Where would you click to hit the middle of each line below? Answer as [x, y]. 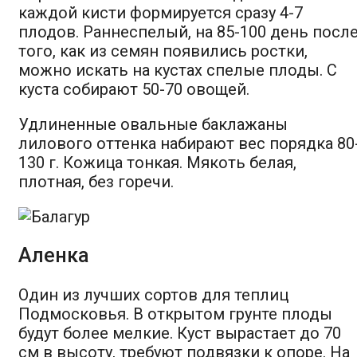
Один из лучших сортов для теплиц [153, 294]
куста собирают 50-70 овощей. [134, 89]
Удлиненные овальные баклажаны [153, 124]
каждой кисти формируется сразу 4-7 [161, 12]
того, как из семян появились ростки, [163, 51]
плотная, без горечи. [96, 181]
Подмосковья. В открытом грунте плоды [175, 314]
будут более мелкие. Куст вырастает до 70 [180, 333]
